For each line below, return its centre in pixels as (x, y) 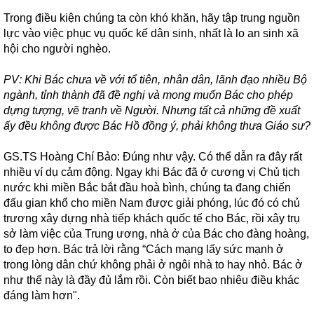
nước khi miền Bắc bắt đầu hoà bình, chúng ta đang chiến (147, 187)
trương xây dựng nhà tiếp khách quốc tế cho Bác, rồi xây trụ (152, 218)
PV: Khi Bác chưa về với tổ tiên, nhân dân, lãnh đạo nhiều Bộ (155, 80)
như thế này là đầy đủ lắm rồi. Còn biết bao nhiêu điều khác (151, 280)
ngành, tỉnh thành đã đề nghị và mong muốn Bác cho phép (148, 95)
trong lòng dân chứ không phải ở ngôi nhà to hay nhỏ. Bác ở (153, 265)
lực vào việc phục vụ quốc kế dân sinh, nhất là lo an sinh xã (151, 33)
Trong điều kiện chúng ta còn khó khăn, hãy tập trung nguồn (152, 18)
